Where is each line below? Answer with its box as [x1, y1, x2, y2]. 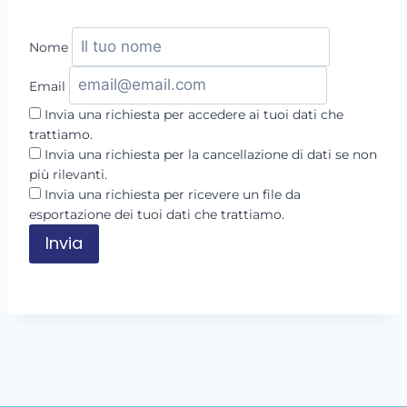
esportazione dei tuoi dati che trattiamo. [29, 206, 284, 223]
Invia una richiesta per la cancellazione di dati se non [41, 146, 377, 164]
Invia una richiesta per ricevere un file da [41, 186, 301, 203]
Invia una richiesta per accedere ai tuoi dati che [41, 106, 343, 124]
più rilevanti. [29, 166, 107, 184]
